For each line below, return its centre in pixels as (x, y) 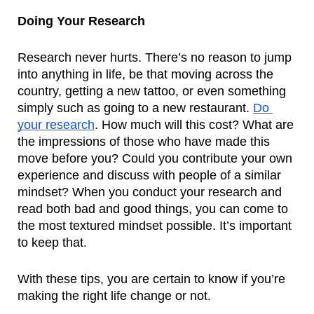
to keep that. (52, 243)
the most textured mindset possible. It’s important (155, 226)
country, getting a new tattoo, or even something (152, 91)
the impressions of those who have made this (144, 142)
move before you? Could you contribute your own (155, 159)
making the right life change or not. (114, 296)
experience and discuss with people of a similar (149, 176)
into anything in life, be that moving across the (145, 75)
